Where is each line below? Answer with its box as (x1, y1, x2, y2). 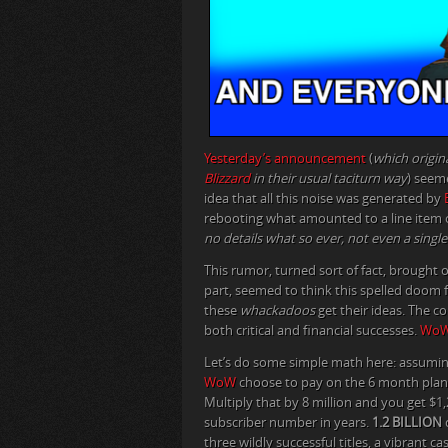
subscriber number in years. (204, 415, 372, 431)
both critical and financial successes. (204, 323, 420, 339)
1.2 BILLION (372, 415, 442, 431)
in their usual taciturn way (250, 171, 407, 187)
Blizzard (204, 171, 250, 187)
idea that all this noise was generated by (204, 191, 444, 207)
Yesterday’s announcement (204, 151, 366, 167)
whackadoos (240, 303, 315, 319)
